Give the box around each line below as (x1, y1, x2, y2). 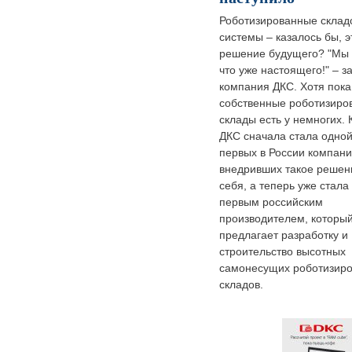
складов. (219, 278, 263, 291)
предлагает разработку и (219, 229, 348, 242)
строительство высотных (219, 245, 346, 258)
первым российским (219, 196, 323, 209)
